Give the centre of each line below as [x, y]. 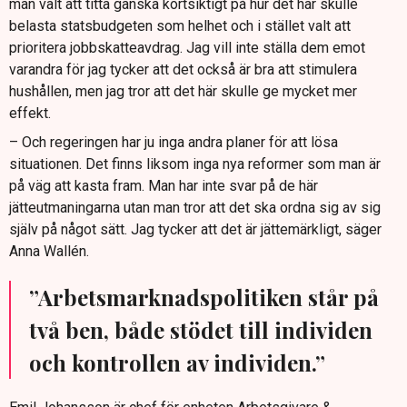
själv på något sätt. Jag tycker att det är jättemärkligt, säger [195, 230]
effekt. [30, 114]
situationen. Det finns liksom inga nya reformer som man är [195, 164]
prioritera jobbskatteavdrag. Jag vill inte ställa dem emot [187, 48]
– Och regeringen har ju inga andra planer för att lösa [174, 143]
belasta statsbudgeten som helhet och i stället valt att [180, 26]
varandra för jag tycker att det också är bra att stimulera [183, 70]
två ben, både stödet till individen [201, 330]
